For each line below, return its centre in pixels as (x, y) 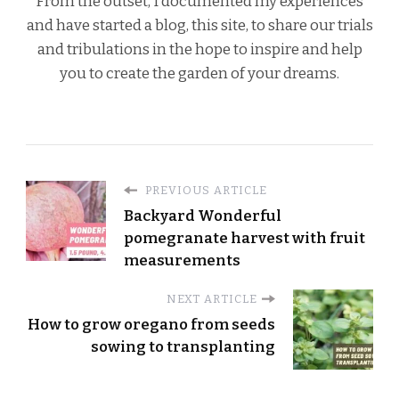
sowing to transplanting (183, 346)
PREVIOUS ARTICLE (204, 190)
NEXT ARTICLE (212, 298)
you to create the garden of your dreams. (199, 73)
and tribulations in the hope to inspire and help (199, 49)
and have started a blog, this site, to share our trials (199, 25)
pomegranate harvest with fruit (244, 237)
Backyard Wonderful (203, 215)
